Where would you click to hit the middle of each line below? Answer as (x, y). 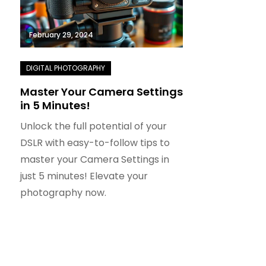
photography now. (63, 193)
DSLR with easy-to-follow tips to (95, 143)
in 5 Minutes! (55, 105)
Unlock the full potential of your (93, 126)
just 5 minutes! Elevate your (84, 176)
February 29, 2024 (61, 35)
